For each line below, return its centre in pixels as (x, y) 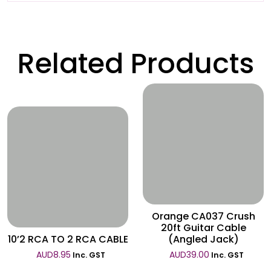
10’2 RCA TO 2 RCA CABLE (68, 239)
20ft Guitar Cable (203, 228)
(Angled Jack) (203, 239)
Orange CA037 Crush (203, 216)
